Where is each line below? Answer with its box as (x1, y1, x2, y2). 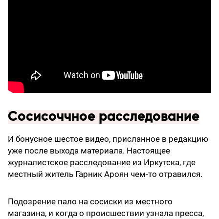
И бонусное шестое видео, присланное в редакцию (8, 134, 208, 144)
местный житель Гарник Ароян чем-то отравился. (8, 169, 202, 179)
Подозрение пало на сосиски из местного (8, 197, 173, 207)
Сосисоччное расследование (8, 110, 199, 124)
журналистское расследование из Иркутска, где (8, 157, 196, 168)
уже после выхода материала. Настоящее (8, 146, 170, 156)
